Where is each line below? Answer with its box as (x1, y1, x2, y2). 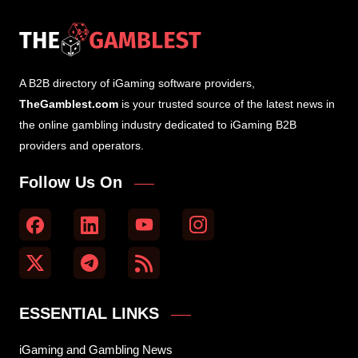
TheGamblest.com (19, 97, 118, 111)
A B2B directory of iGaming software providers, (19, 77, 255, 90)
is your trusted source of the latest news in (118, 97, 335, 111)
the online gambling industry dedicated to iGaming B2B (19, 118, 296, 132)
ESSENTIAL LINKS (19, 304, 159, 323)
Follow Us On (19, 173, 122, 192)
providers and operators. (19, 139, 144, 153)
